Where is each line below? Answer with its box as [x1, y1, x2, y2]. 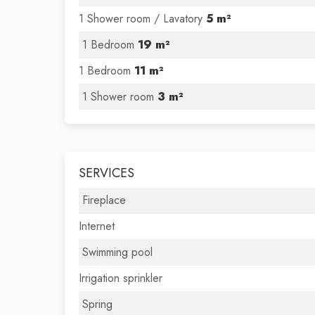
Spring [82, 296, 112, 312]
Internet [79, 218, 115, 234]
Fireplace [82, 192, 126, 208]
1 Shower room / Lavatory [79, 11, 206, 27]
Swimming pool [82, 244, 153, 260]
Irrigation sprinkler [79, 270, 162, 286]
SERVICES [79, 164, 134, 182]
